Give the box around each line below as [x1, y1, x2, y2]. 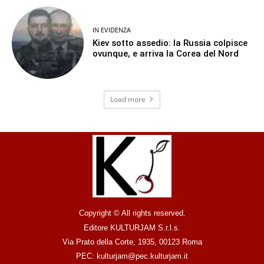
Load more [110, 94, 146, 104]
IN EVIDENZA [93, 25, 131, 34]
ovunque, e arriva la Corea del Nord [93, 48, 239, 59]
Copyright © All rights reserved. [78, 209, 186, 218]
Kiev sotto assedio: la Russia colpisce [93, 37, 248, 48]
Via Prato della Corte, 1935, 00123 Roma [62, 237, 202, 247]
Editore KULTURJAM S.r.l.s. [84, 223, 180, 233]
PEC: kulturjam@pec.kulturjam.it [76, 252, 188, 261]
